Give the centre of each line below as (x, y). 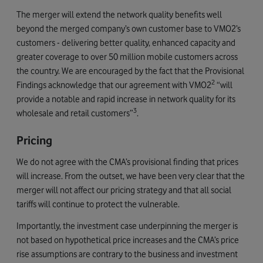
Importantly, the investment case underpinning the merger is (127, 225)
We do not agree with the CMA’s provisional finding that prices (127, 162)
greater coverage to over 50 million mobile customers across (127, 56)
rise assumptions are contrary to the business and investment (127, 254)
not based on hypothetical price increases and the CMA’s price (128, 240)
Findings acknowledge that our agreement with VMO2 (114, 85)
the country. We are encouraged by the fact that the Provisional (130, 70)
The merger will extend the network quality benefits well (119, 14)
